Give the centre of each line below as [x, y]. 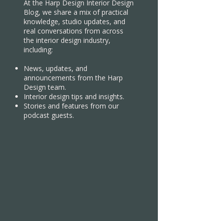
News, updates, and [55, 68]
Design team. [45, 87]
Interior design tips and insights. [74, 96]
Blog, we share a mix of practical [76, 12]
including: [38, 50]
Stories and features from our [71, 106]
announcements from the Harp [73, 78]
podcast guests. [49, 115]
